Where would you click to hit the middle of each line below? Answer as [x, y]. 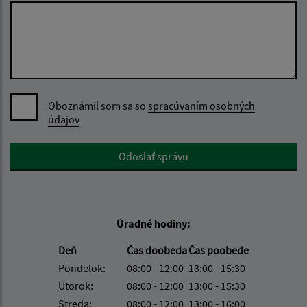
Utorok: [76, 285]
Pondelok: [82, 268]
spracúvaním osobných [201, 105]
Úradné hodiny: [153, 223]
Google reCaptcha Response [74, 150]
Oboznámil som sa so [98, 105]
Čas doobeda [157, 250]
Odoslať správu [153, 156]
